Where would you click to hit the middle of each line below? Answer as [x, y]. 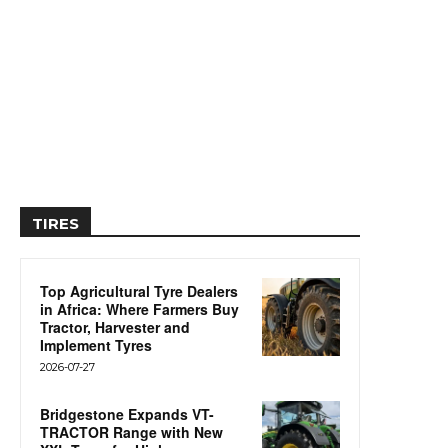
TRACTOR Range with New [131, 432]
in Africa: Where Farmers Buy [139, 309]
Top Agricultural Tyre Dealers [139, 291]
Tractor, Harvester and [115, 327]
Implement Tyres [96, 345]
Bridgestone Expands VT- [127, 414]
